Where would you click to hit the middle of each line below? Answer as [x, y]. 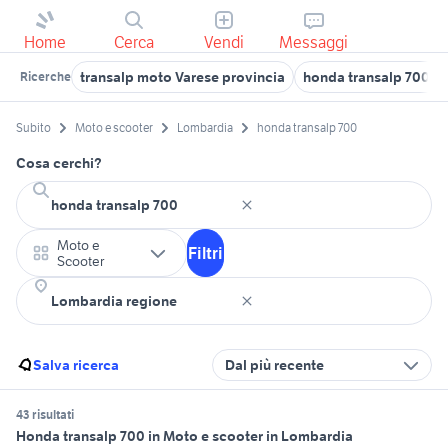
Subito [33, 128]
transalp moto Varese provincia [182, 77]
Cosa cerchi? [59, 163]
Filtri [205, 253]
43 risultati [45, 415]
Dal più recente [274, 365]
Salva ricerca [76, 365]
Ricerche [45, 76]
